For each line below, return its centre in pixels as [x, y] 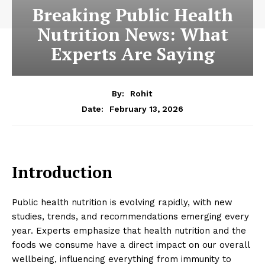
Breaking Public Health [132, 15]
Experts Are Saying [132, 54]
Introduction [62, 172]
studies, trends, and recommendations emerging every [130, 216]
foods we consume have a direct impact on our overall [131, 245]
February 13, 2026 [146, 109]
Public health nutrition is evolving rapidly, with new [122, 202]
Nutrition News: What [132, 34]
